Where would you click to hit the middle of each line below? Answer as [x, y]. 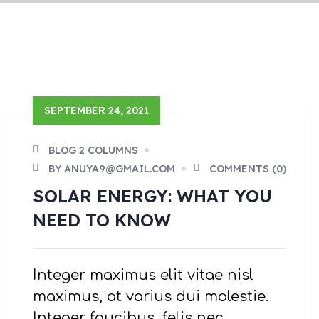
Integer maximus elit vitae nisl [143, 276]
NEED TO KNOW [102, 220]
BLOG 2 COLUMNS [93, 151]
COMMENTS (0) [248, 169]
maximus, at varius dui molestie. [151, 297]
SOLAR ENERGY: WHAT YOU [152, 196]
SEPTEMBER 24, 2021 [96, 111]
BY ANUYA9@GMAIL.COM [112, 169]
